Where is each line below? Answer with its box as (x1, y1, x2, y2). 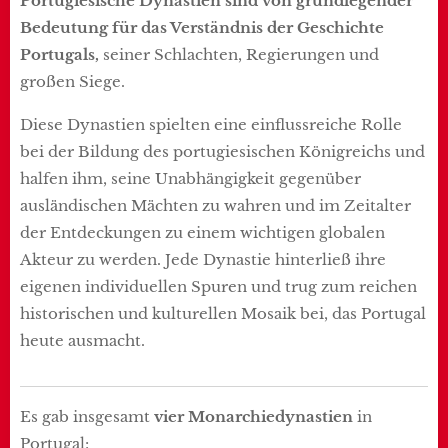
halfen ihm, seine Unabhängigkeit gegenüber (20, 168, 361, 188)
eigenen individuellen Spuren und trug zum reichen (20, 276, 417, 296)
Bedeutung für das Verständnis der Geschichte (20, 17, 384, 37)
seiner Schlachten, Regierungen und (99, 44, 379, 64)
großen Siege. (20, 71, 125, 91)
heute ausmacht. (20, 330, 145, 350)
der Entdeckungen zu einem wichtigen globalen (20, 222, 385, 242)
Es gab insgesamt (20, 406, 154, 426)
